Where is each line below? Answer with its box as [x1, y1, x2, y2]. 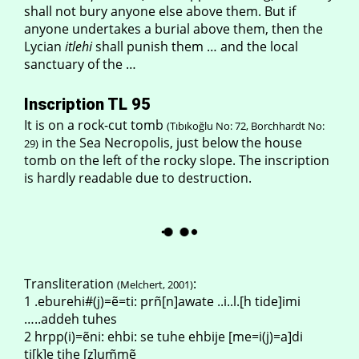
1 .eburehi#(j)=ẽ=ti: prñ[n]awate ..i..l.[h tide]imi [24, 292, 301, 310]
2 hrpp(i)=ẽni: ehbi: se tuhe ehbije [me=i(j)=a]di [24, 328, 303, 345]
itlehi [65, 38, 92, 55]
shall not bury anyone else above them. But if [24, 2, 296, 20]
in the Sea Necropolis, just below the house [38, 134, 302, 151]
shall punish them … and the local [92, 38, 298, 55]
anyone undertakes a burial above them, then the [24, 20, 323, 38]
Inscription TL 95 [24, 95, 151, 114]
